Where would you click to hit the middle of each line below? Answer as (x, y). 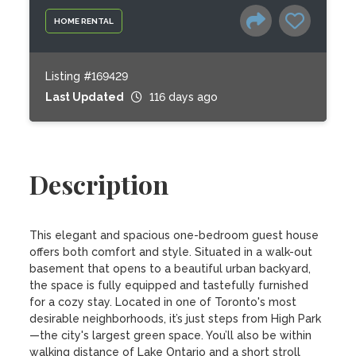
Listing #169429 (87, 76)
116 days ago (184, 97)
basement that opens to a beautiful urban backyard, (170, 269)
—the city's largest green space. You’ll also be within (171, 335)
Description (99, 184)
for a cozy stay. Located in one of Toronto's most (163, 302)
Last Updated (85, 97)
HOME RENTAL (84, 21)
